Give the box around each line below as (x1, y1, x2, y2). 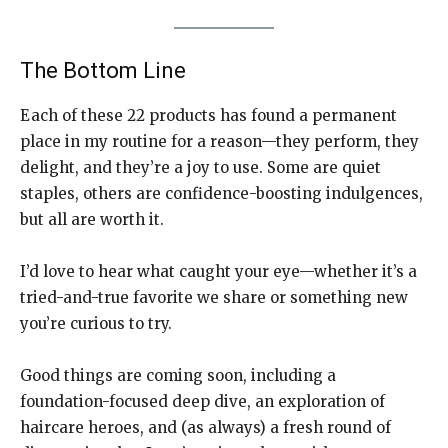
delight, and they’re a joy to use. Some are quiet (20, 158, 381, 178)
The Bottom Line (20, 58, 186, 84)
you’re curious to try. (20, 314, 172, 334)
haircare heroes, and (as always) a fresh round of (20, 418, 391, 438)
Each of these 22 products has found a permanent (20, 106, 397, 126)
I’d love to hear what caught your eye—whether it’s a (20, 262, 417, 282)
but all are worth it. (20, 210, 164, 230)
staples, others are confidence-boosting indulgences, (20, 184, 423, 204)
